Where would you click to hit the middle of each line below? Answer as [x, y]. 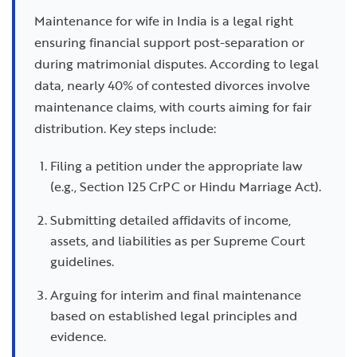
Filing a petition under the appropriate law [176, 166]
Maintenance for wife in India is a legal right [164, 21]
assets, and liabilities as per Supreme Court [178, 241]
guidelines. [82, 262]
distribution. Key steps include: [125, 129]
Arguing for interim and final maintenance [176, 295]
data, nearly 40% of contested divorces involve [172, 86]
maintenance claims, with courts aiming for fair [173, 107]
